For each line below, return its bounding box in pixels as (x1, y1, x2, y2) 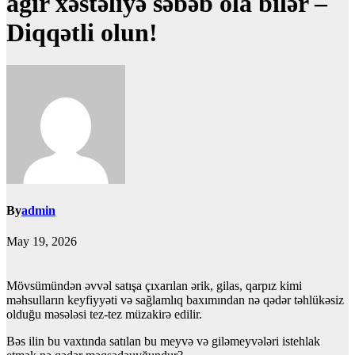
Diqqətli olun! (6, 18, 158, 48)
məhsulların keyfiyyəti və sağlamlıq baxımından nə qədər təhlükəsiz (6, 293, 344, 307)
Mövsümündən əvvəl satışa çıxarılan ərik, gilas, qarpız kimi (6, 279, 302, 293)
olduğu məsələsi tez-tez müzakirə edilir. (6, 307, 202, 322)
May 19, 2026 (6, 235, 77, 249)
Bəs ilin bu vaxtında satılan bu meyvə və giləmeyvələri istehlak (6, 334, 320, 349)
